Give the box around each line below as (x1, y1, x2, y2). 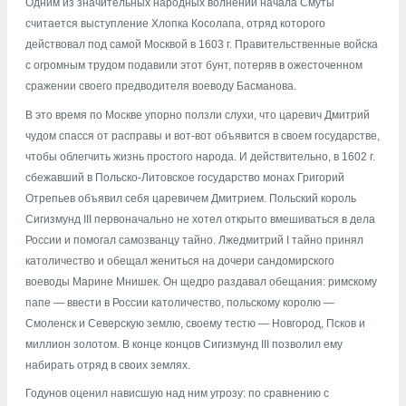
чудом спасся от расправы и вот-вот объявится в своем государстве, (25, 129, 380, 142)
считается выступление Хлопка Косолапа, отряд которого (25, 17, 325, 31)
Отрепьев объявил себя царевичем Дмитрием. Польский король (25, 191, 356, 205)
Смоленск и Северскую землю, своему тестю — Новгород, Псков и (25, 316, 365, 330)
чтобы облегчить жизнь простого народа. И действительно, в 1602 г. (25, 150, 375, 163)
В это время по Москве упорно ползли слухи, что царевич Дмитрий (25, 108, 370, 121)
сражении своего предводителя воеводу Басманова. (25, 80, 296, 93)
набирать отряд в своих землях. (25, 358, 190, 372)
